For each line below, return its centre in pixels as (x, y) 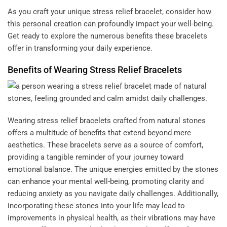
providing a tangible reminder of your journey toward (96, 157)
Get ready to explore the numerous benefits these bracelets (107, 36)
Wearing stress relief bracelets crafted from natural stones (107, 120)
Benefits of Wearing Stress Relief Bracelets (95, 70)
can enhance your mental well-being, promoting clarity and (106, 181)
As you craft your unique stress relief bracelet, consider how (109, 11)
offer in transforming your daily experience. (80, 48)
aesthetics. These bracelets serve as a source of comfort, (105, 145)
